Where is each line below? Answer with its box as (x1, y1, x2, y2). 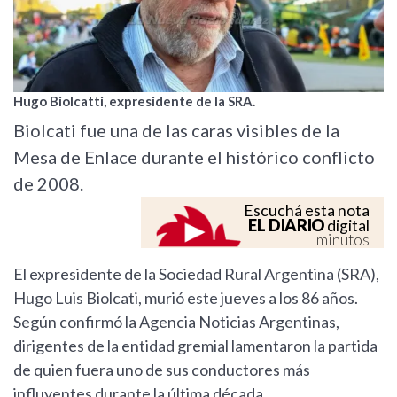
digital (324, 216, 370, 236)
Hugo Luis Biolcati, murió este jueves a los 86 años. (13, 288, 358, 308)
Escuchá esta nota (244, 201, 370, 221)
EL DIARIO (248, 215, 324, 236)
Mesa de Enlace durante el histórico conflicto (13, 146, 375, 168)
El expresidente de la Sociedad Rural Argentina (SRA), (13, 264, 379, 284)
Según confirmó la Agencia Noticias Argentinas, (13, 312, 339, 332)
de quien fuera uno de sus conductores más (13, 360, 310, 380)
